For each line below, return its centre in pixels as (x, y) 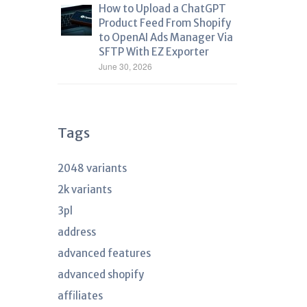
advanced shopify (100, 274)
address (76, 232)
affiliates (80, 296)
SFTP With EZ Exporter (153, 52)
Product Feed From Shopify (164, 23)
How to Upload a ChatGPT (162, 9)
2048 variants (92, 168)
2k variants (84, 189)
